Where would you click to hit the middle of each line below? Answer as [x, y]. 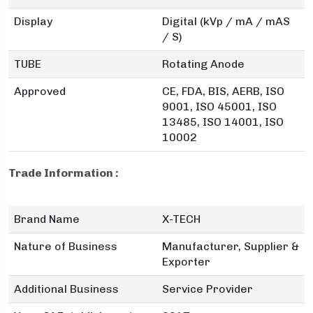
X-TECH [181, 219]
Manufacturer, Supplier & [231, 246]
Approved [40, 91]
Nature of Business [66, 246]
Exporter [186, 262]
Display [33, 21]
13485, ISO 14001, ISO [223, 122]
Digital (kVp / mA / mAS [226, 21]
